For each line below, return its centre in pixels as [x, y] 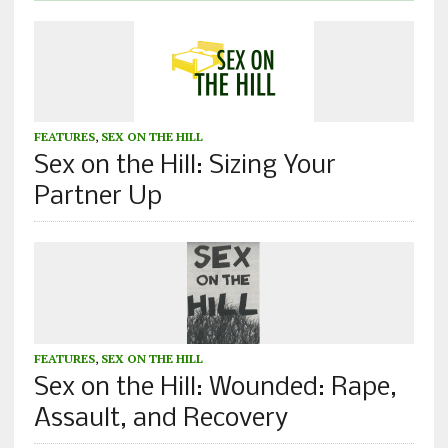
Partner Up [97, 198]
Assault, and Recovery [160, 420]
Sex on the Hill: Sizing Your [184, 167]
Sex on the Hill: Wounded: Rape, [215, 389]
